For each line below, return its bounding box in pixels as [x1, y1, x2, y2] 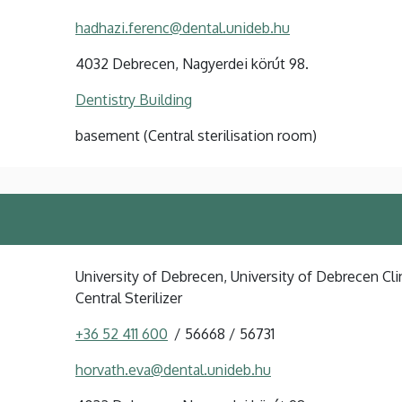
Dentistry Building [75, 90, 192, 109]
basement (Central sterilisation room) [75, 126, 317, 144]
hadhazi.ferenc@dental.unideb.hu [75, 18, 290, 37]
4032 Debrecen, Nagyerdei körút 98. [75, 54, 309, 73]
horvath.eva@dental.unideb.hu [75, 360, 271, 379]
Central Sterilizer [75, 288, 182, 307]
